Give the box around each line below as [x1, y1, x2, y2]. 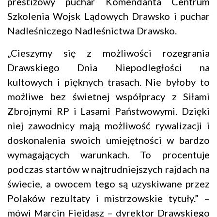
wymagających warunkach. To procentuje [7, 149, 210, 161]
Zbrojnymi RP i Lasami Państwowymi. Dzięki [7, 105, 210, 117]
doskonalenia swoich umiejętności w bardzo [7, 134, 210, 146]
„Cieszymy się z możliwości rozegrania [7, 47, 210, 59]
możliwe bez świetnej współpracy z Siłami [7, 91, 210, 103]
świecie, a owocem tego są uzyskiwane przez [7, 178, 210, 190]
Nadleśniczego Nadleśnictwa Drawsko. [7, 25, 177, 37]
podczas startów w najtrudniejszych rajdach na [7, 163, 210, 175]
